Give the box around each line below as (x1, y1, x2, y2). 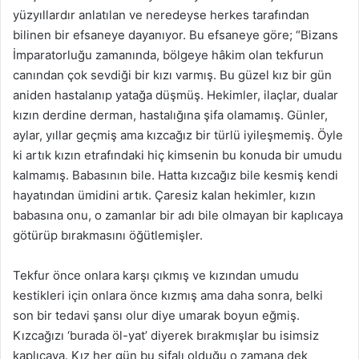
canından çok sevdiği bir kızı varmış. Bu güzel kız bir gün (13, 67, 332, 83)
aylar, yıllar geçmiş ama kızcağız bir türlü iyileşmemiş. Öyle (13, 127, 343, 143)
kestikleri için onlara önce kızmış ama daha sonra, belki (13, 288, 323, 304)
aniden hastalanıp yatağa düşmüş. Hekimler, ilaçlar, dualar (13, 87, 338, 103)
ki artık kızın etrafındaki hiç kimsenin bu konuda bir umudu (13, 147, 342, 163)
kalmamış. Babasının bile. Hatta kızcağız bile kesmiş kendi (13, 167, 338, 184)
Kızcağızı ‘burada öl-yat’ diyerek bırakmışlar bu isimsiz (13, 328, 319, 344)
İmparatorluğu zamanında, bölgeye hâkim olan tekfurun (13, 47, 324, 63)
